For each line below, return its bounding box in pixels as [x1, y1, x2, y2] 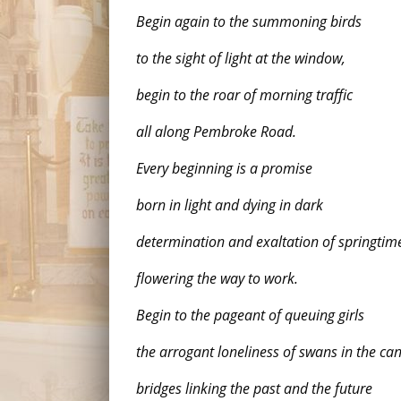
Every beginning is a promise [136, 158, 312, 178]
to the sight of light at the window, [136, 48, 346, 68]
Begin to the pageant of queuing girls [136, 305, 364, 325]
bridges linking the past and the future [136, 379, 372, 398]
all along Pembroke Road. [136, 122, 296, 141]
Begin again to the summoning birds [136, 12, 362, 31]
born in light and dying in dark [136, 195, 323, 215]
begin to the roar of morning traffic [136, 85, 353, 105]
